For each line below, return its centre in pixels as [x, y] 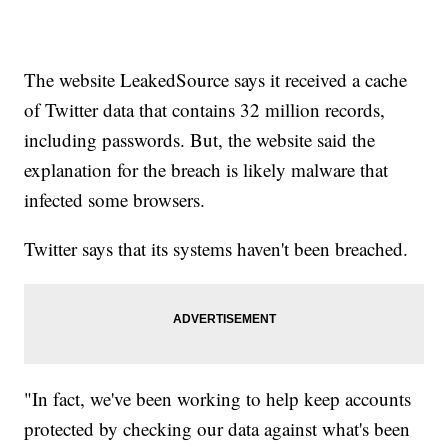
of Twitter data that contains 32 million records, [205, 110]
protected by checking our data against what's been [217, 429]
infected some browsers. [115, 200]
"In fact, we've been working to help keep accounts [218, 399]
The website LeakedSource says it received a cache [216, 80]
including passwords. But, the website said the [200, 140]
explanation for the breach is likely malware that [206, 170]
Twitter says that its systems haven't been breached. [216, 249]
